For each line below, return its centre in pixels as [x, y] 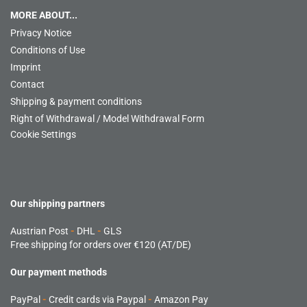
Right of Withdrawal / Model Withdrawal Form [107, 119]
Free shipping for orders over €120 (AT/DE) [101, 245]
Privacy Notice [41, 33]
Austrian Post [39, 231]
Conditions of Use [48, 50]
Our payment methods [59, 272]
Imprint [26, 67]
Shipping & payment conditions [76, 101]
